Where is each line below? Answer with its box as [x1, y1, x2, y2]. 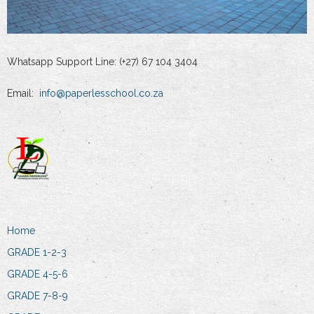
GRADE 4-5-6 [7, 268, 68, 280]
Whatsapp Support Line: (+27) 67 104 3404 [7, 55, 198, 67]
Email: [7, 87, 39, 99]
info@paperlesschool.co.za [39, 87, 163, 99]
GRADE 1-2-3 [7, 246, 67, 258]
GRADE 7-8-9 [7, 289, 68, 301]
